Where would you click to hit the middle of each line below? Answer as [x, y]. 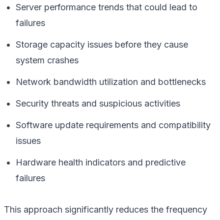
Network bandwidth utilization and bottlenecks [111, 82]
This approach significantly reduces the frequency [106, 209]
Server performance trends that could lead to [107, 7]
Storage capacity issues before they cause [102, 44]
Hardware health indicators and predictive [101, 162]
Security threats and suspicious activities [98, 103]
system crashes [47, 60]
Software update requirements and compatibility [113, 125]
